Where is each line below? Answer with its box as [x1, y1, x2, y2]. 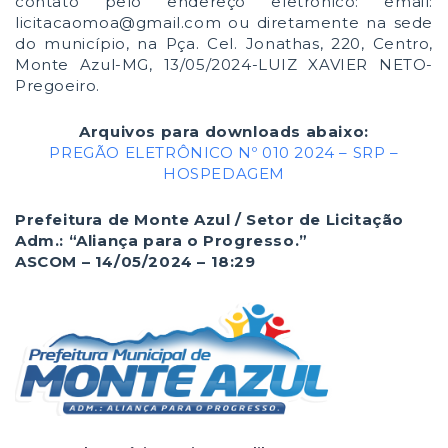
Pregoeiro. [15, 76, 100, 95]
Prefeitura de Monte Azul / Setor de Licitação [15, 210, 404, 229]
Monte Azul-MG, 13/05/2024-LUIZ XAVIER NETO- [15, 55, 433, 74]
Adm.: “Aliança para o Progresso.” [15, 231, 308, 250]
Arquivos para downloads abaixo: [79, 122, 369, 141]
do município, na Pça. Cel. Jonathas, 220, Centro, [15, 34, 433, 53]
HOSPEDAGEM [163, 164, 285, 183]
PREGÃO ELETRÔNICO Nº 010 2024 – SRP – [49, 143, 399, 162]
